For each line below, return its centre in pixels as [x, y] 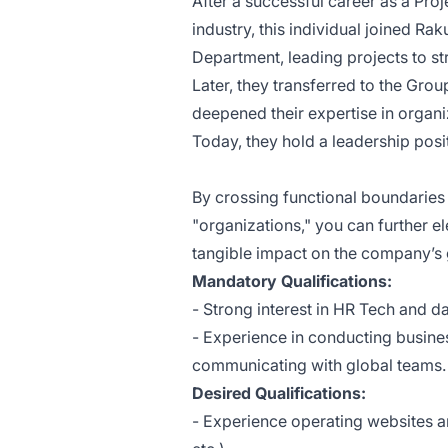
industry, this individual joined [303, 29]
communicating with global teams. [319, 365]
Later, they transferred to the [299, 85]
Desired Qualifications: [279, 393]
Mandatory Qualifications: [292, 281]
